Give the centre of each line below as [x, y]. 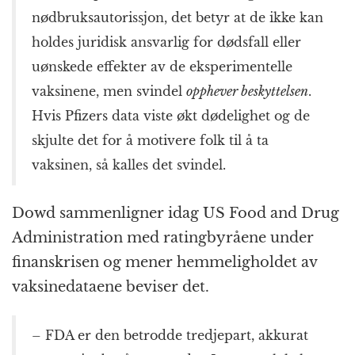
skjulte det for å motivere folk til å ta [150, 141]
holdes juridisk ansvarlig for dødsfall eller [166, 42]
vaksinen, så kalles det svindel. [129, 165]
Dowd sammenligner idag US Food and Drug [176, 214]
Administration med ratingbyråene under [163, 238]
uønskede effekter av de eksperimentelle [162, 67]
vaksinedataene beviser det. [111, 287]
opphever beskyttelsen [247, 92]
